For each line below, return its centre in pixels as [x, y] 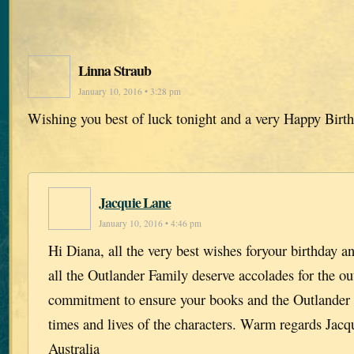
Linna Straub [115, 70]
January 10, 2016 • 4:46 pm [150, 223]
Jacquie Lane [135, 202]
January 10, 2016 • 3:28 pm [130, 91]
